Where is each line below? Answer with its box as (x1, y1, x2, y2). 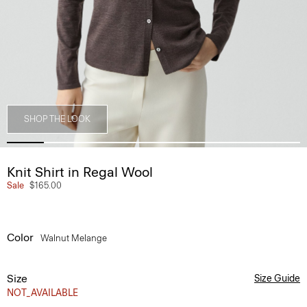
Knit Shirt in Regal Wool (7, 164, 153, 180)
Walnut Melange (40, 233, 109, 243)
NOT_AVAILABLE (7, 287, 78, 299)
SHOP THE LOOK (24, 114, 90, 124)
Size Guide (254, 273, 300, 284)
